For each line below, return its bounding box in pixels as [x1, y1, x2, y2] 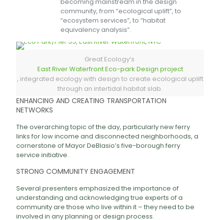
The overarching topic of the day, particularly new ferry [16, 122, 190, 132]
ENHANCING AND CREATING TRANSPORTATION [16, 96, 166, 106]
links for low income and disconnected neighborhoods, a [16, 132, 198, 141]
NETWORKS [16, 105, 53, 115]
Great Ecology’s [84, 55, 136, 64]
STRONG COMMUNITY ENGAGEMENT [16, 166, 135, 176]
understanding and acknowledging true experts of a [16, 193, 183, 202]
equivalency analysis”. [60, 25, 131, 34]
